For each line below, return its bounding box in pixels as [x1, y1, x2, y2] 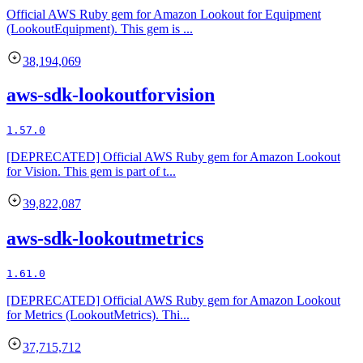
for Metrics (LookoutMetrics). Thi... [6, 308, 190, 322]
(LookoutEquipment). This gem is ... [6, 21, 193, 36]
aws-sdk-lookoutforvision [6, 84, 215, 106]
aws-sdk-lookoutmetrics [6, 228, 203, 250]
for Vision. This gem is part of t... [6, 164, 176, 179]
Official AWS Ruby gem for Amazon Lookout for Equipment [6, 6, 321, 21]
